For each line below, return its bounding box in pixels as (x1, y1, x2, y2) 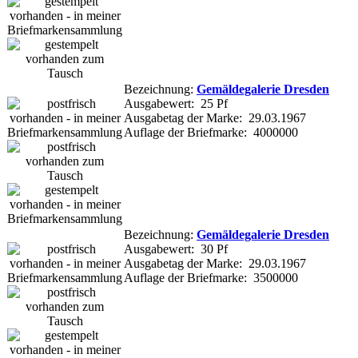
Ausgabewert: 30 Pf (124, 241, 228, 256)
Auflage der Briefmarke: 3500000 (124, 270, 298, 284)
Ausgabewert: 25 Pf (124, 96, 228, 110)
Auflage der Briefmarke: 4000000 (124, 125, 298, 139)
